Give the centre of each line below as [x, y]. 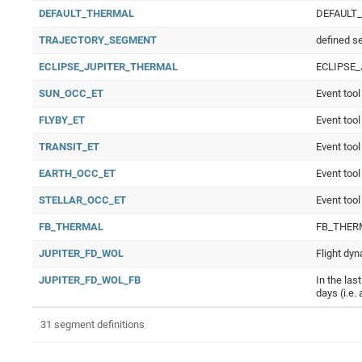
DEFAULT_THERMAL [86, 13]
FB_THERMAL [71, 227]
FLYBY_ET [62, 120]
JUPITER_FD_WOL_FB [90, 280]
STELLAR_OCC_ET [82, 200]
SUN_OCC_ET [71, 93]
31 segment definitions [93, 324]
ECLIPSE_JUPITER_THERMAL [108, 67]
